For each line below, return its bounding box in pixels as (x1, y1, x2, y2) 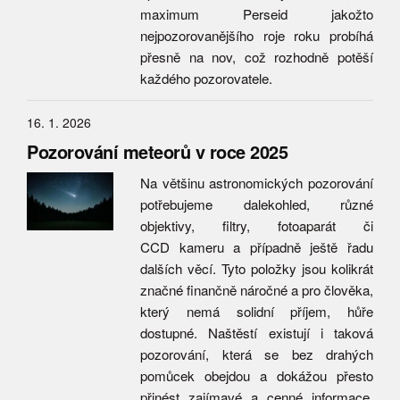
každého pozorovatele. (140, 69, 272, 87)
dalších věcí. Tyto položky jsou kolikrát (140, 259, 373, 278)
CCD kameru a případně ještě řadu (140, 237, 373, 256)
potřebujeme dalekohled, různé (140, 195, 373, 213)
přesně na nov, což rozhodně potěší (140, 47, 373, 66)
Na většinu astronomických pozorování (140, 173, 373, 192)
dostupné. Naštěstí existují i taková (140, 323, 373, 342)
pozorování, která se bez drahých (140, 345, 373, 363)
